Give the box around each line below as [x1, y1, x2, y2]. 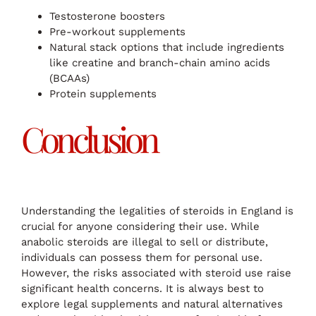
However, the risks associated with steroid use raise [21, 266, 291, 279]
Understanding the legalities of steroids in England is [21, 204, 293, 217]
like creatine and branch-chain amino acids [49, 56, 270, 70]
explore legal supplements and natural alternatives [21, 297, 283, 310]
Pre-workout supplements [49, 25, 186, 39]
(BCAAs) [49, 72, 90, 85]
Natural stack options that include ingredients [49, 41, 284, 54]
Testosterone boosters [49, 10, 165, 23]
